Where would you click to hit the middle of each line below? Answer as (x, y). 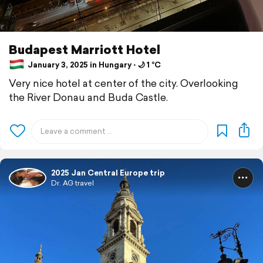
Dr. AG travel (73, 183)
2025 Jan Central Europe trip (108, 173)
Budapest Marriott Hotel (85, 49)
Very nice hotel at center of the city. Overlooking (124, 83)
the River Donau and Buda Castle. (88, 97)
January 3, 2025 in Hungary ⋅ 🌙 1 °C (93, 65)
